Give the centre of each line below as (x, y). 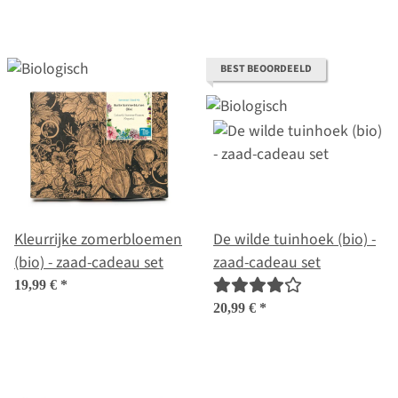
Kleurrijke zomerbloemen (98, 240)
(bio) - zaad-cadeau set (89, 263)
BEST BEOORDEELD (266, 69)
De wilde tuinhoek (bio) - (295, 240)
